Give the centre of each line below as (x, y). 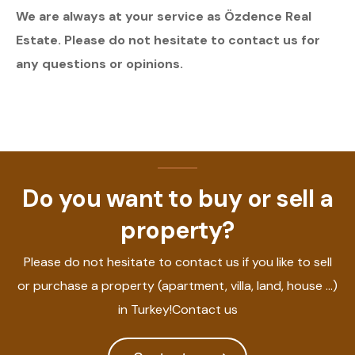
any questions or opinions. (99, 64)
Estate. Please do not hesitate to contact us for (168, 40)
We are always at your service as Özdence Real (164, 17)
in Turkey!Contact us (177, 310)
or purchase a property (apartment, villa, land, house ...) (177, 286)
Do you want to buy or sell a (177, 199)
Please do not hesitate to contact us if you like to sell (177, 262)
